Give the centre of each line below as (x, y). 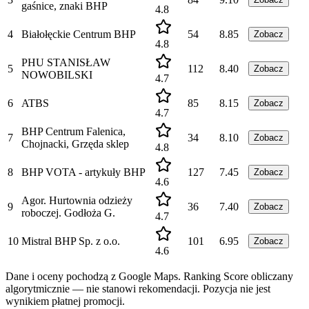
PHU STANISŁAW (66, 62)
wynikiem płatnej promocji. (65, 301)
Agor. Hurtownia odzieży (77, 200)
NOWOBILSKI (57, 74)
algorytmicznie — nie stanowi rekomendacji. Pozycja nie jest (138, 288)
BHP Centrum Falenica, (73, 131)
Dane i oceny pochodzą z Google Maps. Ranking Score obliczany (149, 276)
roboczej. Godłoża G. (68, 212)
